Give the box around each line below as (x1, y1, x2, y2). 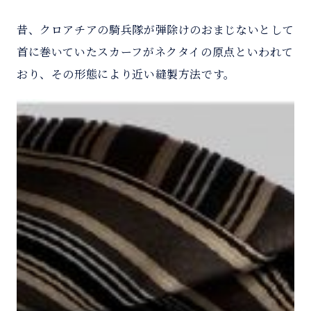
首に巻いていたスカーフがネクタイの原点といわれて (16, 43, 294, 60)
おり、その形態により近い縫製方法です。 (16, 65, 236, 82)
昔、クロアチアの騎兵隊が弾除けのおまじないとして (16, 21, 294, 37)
